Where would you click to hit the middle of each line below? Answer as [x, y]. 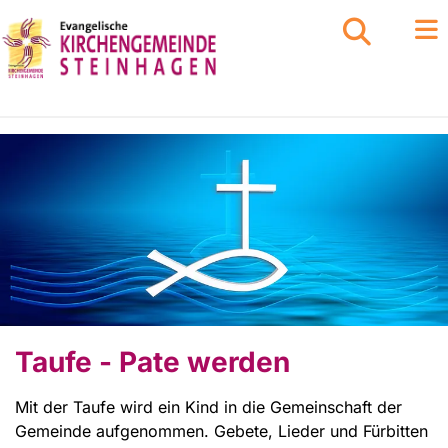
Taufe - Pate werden [152, 361]
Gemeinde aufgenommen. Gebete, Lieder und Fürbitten [221, 430]
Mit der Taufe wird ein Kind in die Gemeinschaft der [208, 406]
